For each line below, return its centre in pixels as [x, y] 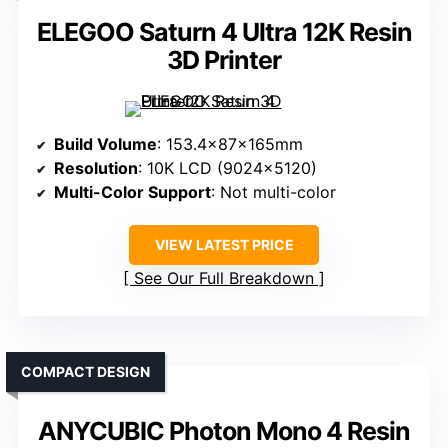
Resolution [96, 168]
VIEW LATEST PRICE [224, 245]
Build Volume [105, 144]
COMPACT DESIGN [85, 372]
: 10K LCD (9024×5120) [227, 168]
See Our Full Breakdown [224, 278]
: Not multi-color [273, 192]
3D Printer [224, 60]
